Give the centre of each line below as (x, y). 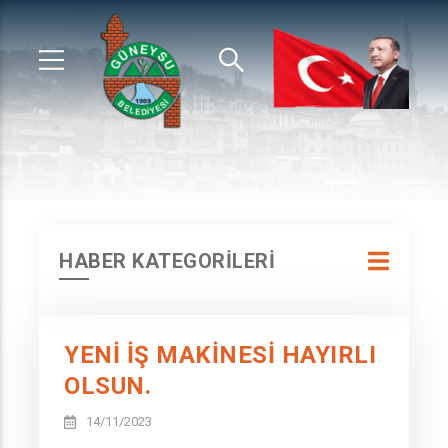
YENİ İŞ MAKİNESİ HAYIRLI (220, 355)
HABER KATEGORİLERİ (167, 261)
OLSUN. (107, 386)
